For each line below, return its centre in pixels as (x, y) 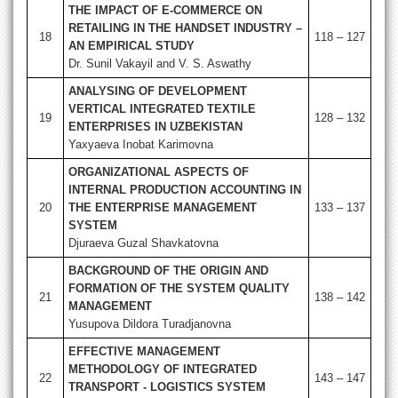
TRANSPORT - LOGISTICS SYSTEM (167, 387)
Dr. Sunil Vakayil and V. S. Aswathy (160, 64)
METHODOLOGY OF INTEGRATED (163, 370)
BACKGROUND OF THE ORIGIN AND (168, 271)
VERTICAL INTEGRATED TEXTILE (162, 109)
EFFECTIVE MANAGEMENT (144, 352)
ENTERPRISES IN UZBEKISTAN (155, 127)
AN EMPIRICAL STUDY (131, 46)
